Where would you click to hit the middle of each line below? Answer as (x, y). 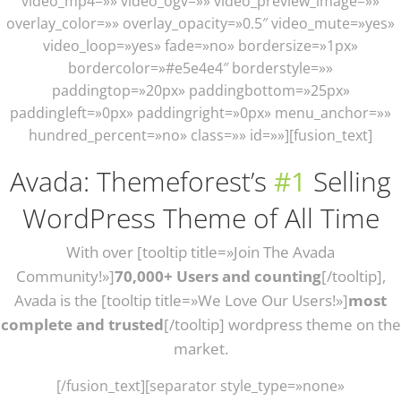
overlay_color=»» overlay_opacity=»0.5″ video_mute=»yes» (200, 23)
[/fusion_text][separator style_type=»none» (200, 386)
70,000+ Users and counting (218, 276)
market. (200, 349)
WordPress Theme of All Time (200, 218)
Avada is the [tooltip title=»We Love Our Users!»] (181, 300)
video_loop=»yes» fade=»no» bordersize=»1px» (200, 46)
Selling (349, 181)
